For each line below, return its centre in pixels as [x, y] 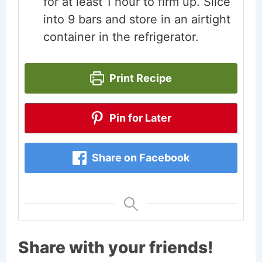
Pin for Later [139, 118]
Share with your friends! [116, 248]
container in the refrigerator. [121, 37]
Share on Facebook [139, 158]
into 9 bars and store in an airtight [137, 20]
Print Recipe [139, 78]
